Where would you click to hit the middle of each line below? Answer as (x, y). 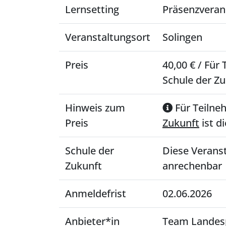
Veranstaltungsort (108, 37)
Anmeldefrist (96, 193)
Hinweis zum (95, 108)
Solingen (182, 37)
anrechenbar (192, 166)
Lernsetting (92, 9)
